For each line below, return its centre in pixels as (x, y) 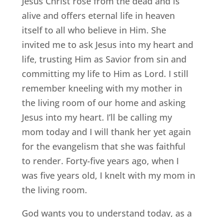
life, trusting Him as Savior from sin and (104, 59)
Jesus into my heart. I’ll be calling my (97, 117)
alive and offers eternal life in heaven (98, 16)
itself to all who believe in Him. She (94, 30)
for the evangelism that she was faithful (103, 147)
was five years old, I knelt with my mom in (108, 176)
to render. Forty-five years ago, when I (100, 161)
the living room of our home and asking (103, 103)
